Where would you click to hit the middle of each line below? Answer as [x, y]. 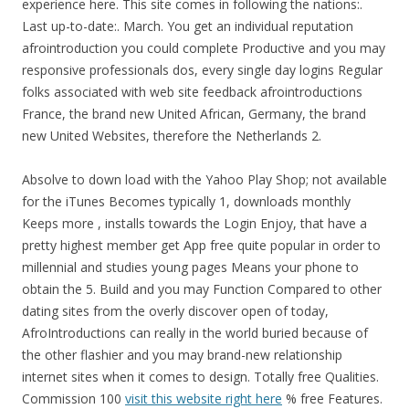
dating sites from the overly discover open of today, [175, 311]
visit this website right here [204, 399]
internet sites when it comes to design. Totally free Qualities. [200, 377]
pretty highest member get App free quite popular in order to [201, 245]
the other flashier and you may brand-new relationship [182, 355]
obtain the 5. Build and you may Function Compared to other [202, 289]
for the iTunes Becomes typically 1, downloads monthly [186, 201]
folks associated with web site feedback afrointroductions [192, 92]
